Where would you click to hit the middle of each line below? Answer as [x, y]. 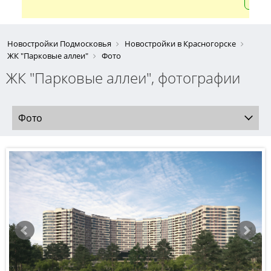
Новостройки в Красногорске [180, 44]
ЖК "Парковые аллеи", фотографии [123, 78]
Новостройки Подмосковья [59, 44]
